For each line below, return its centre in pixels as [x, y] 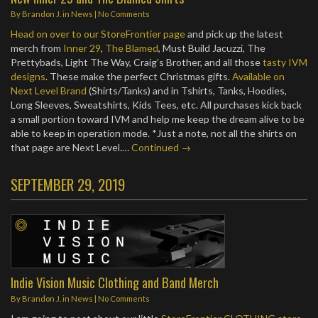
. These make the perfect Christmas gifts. [139, 76]
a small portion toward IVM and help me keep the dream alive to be [158, 119]
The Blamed [132, 48]
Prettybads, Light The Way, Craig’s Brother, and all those [137, 62]
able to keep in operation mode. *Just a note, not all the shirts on [154, 133]
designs [28, 76]
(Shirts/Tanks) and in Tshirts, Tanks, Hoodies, [187, 91]
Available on [258, 76]
